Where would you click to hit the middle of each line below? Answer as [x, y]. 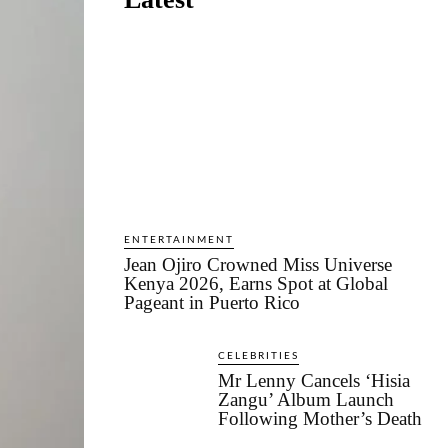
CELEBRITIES [258, 356]
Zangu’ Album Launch [306, 400]
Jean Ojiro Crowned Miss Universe [258, 265]
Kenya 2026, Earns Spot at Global [256, 284]
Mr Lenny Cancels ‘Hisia [314, 381]
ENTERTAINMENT [179, 240]
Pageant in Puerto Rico [212, 303]
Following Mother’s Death [320, 419]
